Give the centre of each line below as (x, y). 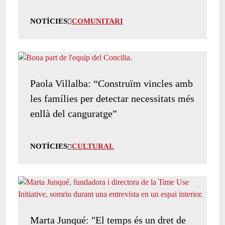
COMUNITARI (97, 21)
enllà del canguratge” (74, 113)
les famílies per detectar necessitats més (112, 98)
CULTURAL (93, 146)
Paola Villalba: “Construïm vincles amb (111, 83)
